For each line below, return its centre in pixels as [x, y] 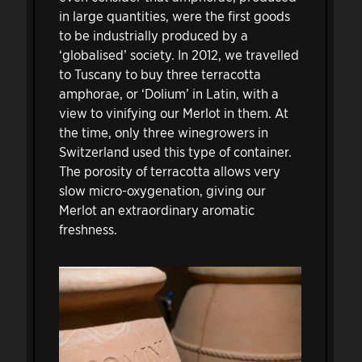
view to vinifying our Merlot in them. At [173, 112]
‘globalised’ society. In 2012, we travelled [179, 54]
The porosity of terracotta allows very [169, 170]
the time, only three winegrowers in [163, 132]
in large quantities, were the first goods [174, 15]
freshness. [88, 229]
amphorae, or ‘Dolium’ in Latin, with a [168, 93]
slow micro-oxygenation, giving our [162, 190]
